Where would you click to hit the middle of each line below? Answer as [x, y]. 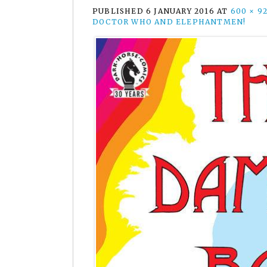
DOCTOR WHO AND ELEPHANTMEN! [169, 21]
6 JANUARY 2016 [180, 11]
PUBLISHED [119, 11]
